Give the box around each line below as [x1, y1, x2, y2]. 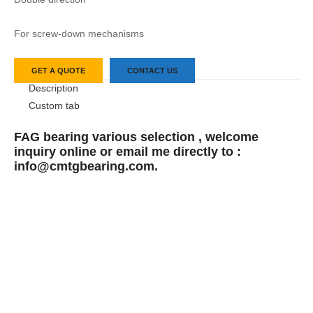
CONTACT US [127, 66, 177, 75]
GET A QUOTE [31, 66, 85, 75]
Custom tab [28, 101, 80, 112]
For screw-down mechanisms [14, 28, 144, 39]
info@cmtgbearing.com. [14, 158, 158, 173]
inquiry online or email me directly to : [14, 143, 241, 159]
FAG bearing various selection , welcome [14, 129, 259, 144]
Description [28, 83, 78, 94]
